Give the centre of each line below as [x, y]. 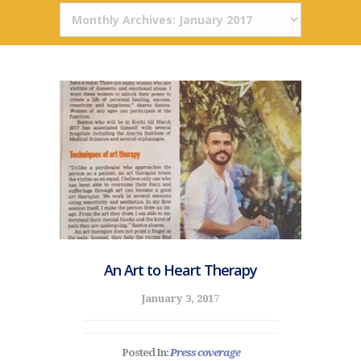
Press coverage [205, 353]
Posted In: [145, 353]
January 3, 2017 [180, 299]
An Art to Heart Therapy [180, 270]
